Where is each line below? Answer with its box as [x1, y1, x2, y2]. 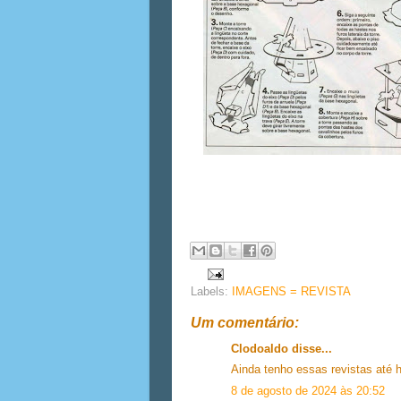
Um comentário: [191, 314, 299, 330]
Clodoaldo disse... [231, 343, 332, 356]
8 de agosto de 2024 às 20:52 [231, 384, 385, 397]
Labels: [191, 285, 232, 298]
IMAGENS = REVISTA [232, 285, 351, 298]
